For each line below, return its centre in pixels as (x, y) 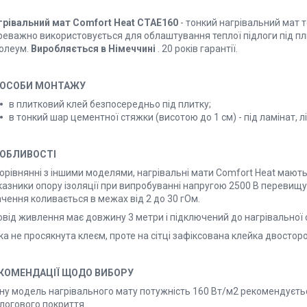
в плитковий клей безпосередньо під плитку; (110, 104)
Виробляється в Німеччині (94, 48)
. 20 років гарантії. (198, 48)
